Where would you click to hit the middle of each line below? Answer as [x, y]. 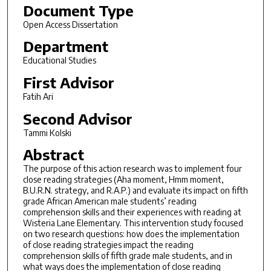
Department [65, 46]
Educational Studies [59, 60]
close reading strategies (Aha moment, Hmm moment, [123, 180]
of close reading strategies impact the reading [108, 245]
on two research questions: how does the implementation [131, 234]
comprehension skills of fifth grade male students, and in [127, 256]
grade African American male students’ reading [109, 201]
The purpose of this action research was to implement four [132, 169]
